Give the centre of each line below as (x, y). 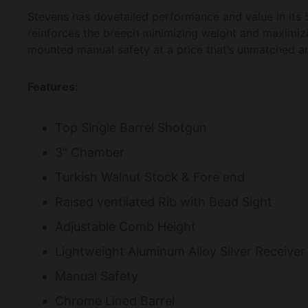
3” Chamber (90, 152)
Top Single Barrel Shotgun (131, 127)
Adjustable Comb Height (125, 226)
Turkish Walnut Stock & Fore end (150, 177)
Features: (53, 86)
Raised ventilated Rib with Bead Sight (164, 201)
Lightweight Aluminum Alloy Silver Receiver (180, 251)
